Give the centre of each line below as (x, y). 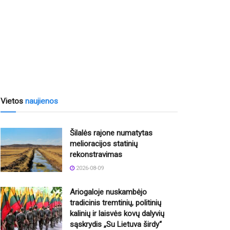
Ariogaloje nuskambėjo (108, 192)
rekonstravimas (96, 155)
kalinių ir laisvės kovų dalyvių (117, 214)
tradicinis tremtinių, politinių (116, 203)
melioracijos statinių (104, 144)
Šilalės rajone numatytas (111, 133)
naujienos (42, 101)
